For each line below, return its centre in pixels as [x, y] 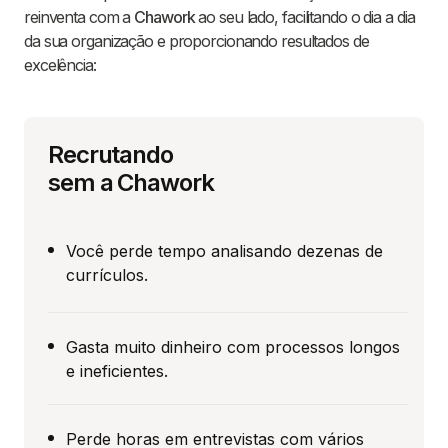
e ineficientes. [117, 370]
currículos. [107, 274]
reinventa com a [79, 17]
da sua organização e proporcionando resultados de [196, 41]
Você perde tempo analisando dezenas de [224, 250]
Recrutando [110, 155]
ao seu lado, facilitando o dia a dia [304, 17]
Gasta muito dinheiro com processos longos [233, 346]
